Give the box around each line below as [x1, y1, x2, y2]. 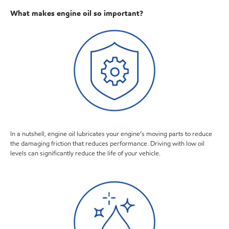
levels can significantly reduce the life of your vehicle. [10, 148, 161, 158]
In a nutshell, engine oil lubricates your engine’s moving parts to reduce [10, 129, 212, 139]
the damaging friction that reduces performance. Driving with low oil [10, 139, 204, 148]
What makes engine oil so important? [10, 8, 143, 18]
